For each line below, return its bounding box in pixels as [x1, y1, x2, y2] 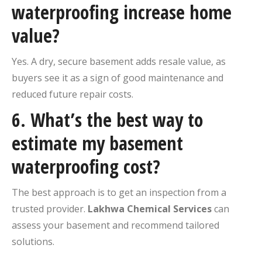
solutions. [12, 235, 54, 248]
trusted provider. [12, 202, 88, 215]
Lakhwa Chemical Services [88, 202, 212, 215]
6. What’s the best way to [12, 106, 203, 132]
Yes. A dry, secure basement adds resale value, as [12, 54, 226, 68]
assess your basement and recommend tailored [12, 218, 219, 232]
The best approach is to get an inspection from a [12, 185, 226, 199]
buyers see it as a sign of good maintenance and [12, 71, 223, 84]
